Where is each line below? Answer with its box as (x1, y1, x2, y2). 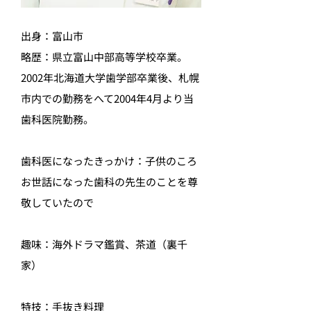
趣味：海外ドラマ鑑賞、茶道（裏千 (21, 237, 187, 251)
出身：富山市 (21, 28, 83, 43)
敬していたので (21, 195, 94, 210)
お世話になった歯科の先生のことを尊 (21, 174, 198, 189)
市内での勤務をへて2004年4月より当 (21, 91, 194, 106)
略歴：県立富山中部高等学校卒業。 (21, 49, 187, 64)
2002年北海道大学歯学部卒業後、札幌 (21, 70, 199, 85)
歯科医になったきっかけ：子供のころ (21, 153, 197, 168)
